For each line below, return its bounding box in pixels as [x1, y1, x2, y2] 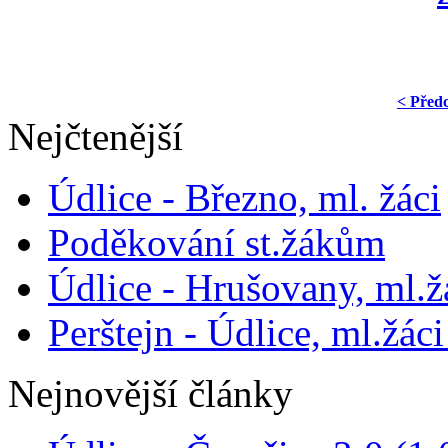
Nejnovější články [8, 371, 293, 415]
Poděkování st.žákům [48, 220, 385, 264]
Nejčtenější [8, 114, 183, 158]
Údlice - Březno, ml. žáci [48, 175, 441, 219]
